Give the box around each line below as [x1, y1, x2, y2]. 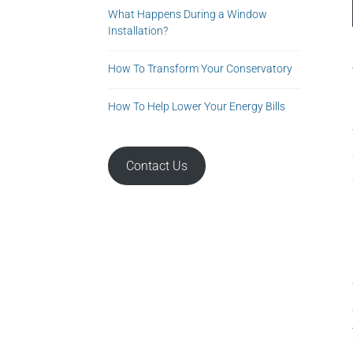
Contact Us [125, 158, 188, 173]
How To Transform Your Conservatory [108, 62, 292, 75]
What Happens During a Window [108, 8, 267, 20]
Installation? [108, 24, 168, 37]
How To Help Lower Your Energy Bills [108, 100, 285, 113]
